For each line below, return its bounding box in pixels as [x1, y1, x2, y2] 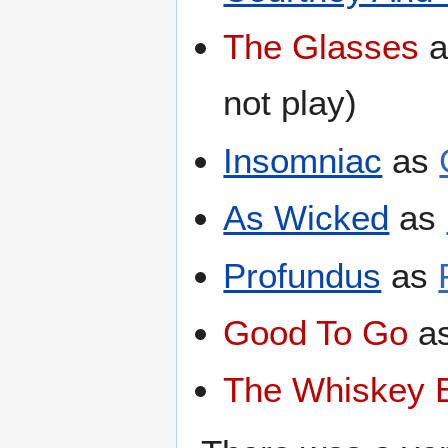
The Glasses [223, 27, 420, 67]
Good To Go [223, 312, 409, 352]
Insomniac [223, 140, 383, 180]
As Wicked [223, 198, 390, 238]
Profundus [223, 255, 382, 295]
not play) [223, 83, 358, 123]
